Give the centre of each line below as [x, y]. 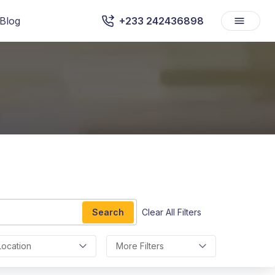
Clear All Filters [172, 212]
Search [108, 212]
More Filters [140, 246]
